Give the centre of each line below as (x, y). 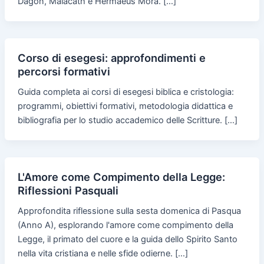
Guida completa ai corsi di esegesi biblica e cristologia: (126, 92)
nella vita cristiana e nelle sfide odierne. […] (103, 253)
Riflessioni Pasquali (68, 190)
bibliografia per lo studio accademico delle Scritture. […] (127, 120)
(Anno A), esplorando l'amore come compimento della (125, 225)
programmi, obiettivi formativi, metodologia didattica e (125, 106)
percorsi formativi (64, 71)
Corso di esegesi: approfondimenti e (111, 57)
